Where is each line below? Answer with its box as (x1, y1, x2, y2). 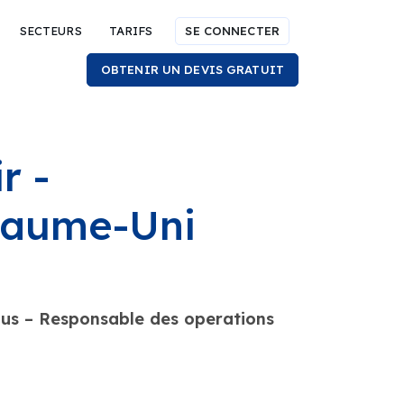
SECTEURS (19, 23, 82, 38)
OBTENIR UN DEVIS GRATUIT (100, 62, 284, 77)
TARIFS (108, 23, 153, 38)
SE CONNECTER (185, 23, 280, 38)
